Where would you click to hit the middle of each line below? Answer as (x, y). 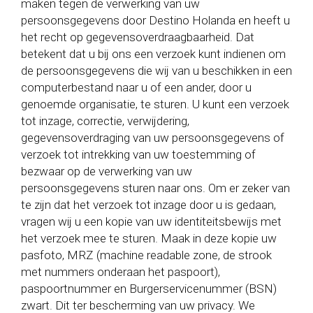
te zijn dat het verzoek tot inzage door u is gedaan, (148, 205)
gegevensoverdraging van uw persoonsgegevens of (153, 138)
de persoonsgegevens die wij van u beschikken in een (156, 71)
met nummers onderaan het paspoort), (121, 272)
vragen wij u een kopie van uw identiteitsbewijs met (151, 221)
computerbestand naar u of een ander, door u (136, 87)
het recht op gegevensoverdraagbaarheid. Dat (138, 37)
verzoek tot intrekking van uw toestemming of (138, 154)
